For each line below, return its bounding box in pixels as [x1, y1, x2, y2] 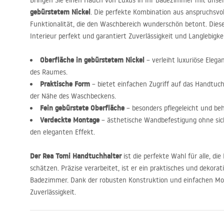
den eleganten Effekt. [30, 127, 95, 136]
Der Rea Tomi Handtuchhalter [30, 151, 121, 161]
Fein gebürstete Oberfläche [40, 103, 124, 113]
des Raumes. [30, 67, 67, 76]
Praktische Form [40, 79, 90, 89]
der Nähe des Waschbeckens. [30, 91, 116, 100]
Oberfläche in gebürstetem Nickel [40, 55, 144, 65]
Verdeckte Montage [40, 115, 99, 125]
